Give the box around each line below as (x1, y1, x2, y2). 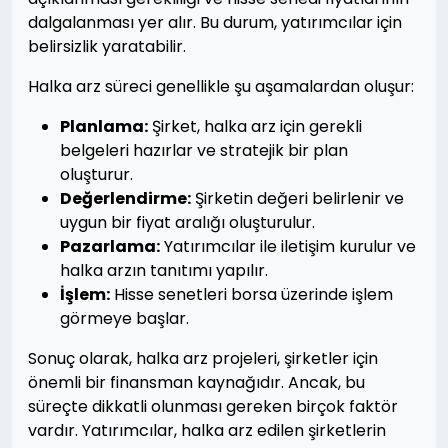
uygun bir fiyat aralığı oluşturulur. (60, 211, 315, 234)
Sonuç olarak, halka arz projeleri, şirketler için (28, 347, 378, 370)
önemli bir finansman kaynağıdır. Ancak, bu (28, 371, 365, 394)
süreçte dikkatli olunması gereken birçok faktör (28, 395, 398, 418)
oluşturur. (60, 163, 133, 186)
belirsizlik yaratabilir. (28, 35, 186, 58)
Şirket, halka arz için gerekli (148, 115, 362, 138)
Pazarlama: (60, 235, 160, 258)
